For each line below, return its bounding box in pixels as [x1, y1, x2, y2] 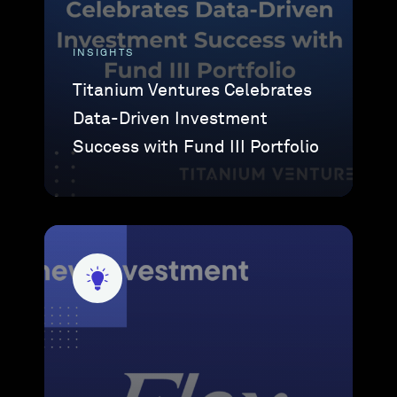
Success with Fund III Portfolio [73, 138, 320, 156]
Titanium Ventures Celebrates [73, 82, 313, 99]
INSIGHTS [73, 48, 135, 58]
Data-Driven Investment [73, 110, 269, 128]
